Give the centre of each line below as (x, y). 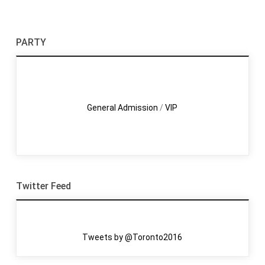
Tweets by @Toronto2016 (132, 237)
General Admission (123, 108)
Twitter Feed (43, 186)
